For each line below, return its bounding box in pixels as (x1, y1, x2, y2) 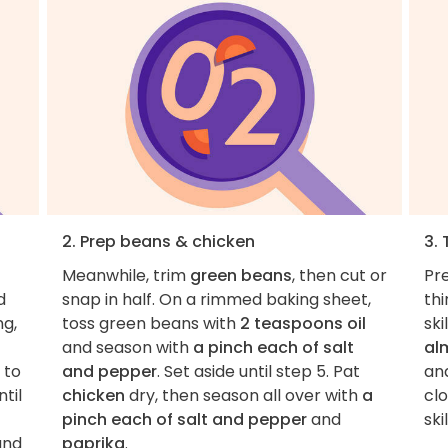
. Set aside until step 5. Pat (156, 359, 360, 383)
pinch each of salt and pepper (61, 407, 307, 431)
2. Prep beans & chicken (61, 229, 255, 253)
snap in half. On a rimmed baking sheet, (61, 287, 371, 311)
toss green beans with (61, 311, 240, 335)
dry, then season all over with (124, 383, 362, 407)
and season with (61, 335, 193, 359)
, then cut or (291, 263, 387, 287)
